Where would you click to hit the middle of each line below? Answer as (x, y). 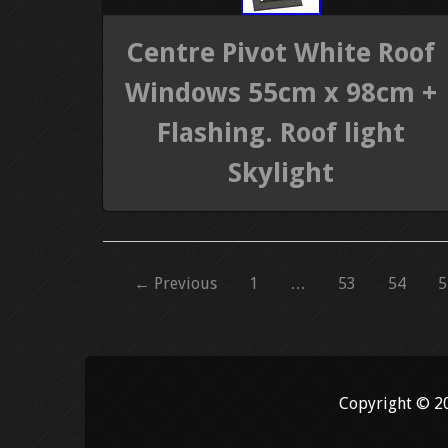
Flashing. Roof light (280, 133)
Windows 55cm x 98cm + (280, 93)
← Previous (175, 284)
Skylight (280, 173)
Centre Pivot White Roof (281, 53)
